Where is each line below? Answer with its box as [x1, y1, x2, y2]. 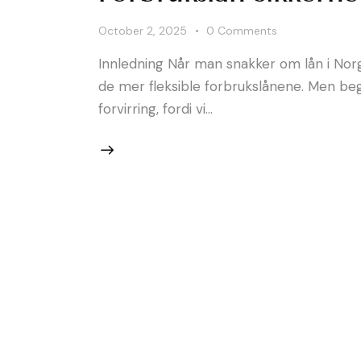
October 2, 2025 [98, 23, 187, 38]
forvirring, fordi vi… [98, 99, 213, 118]
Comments [218, 23, 278, 38]
